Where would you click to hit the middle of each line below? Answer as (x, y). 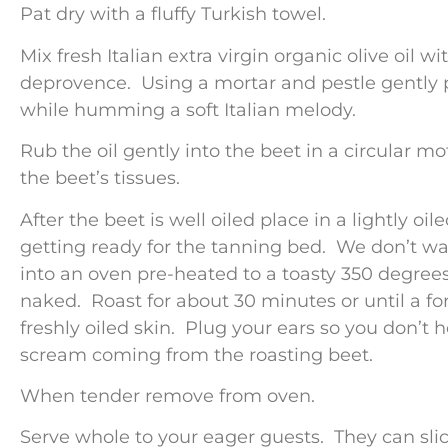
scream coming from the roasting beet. (199, 354)
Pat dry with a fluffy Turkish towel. (175, 14)
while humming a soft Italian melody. (188, 109)
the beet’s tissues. (102, 178)
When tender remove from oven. (170, 395)
